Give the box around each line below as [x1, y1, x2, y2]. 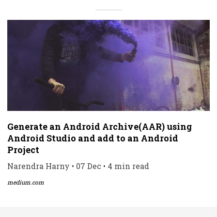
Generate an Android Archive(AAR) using [7, 120, 192, 132]
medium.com [7, 178, 44, 186]
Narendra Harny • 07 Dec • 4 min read [7, 160, 149, 171]
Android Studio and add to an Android [7, 132, 178, 144]
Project [7, 143, 39, 155]
